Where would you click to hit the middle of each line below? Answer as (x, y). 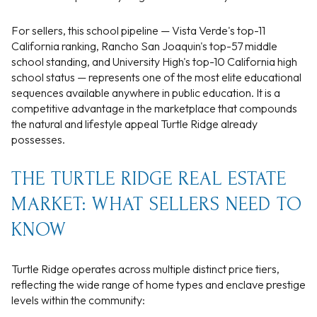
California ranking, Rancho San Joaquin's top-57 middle (144, 46)
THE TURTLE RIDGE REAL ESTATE (149, 178)
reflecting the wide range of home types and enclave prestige (158, 285)
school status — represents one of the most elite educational (156, 77)
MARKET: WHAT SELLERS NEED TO (157, 204)
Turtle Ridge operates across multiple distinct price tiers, (145, 269)
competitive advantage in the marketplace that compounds (154, 108)
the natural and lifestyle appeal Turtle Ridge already (134, 123)
